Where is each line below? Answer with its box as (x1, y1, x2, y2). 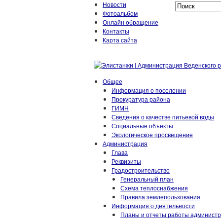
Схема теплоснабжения (120, 184, 188, 192)
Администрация (103, 139, 147, 147)
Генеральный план (120, 175, 174, 183)
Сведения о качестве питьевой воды (111, 112, 214, 121)
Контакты (103, 27, 129, 35)
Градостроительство (111, 166, 170, 174)
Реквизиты (111, 157, 141, 165)
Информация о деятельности (111, 201, 195, 210)
